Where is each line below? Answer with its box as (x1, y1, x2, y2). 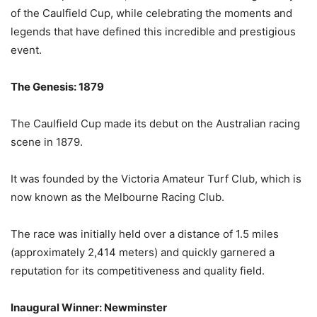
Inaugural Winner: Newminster (11, 300, 167, 314)
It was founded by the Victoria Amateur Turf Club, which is (11, 171, 301, 185)
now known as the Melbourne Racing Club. (11, 190, 224, 204)
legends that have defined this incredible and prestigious (11, 24, 296, 38)
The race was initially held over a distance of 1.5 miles (11, 226, 279, 241)
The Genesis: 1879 (11, 79, 104, 93)
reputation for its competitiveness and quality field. (11, 263, 265, 277)
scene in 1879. (11, 134, 83, 149)
